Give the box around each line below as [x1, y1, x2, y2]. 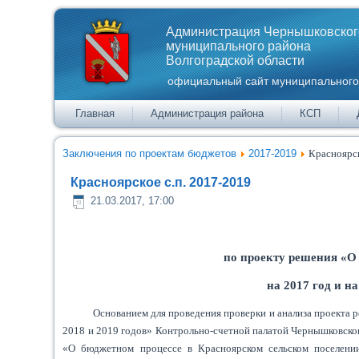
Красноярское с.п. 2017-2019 [71, 175, 252, 189]
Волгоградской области [165, 54, 305, 67]
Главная [75, 107, 115, 119]
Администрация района [151, 107, 264, 119]
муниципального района [165, 39, 311, 53]
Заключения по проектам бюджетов [63, 147, 237, 159]
